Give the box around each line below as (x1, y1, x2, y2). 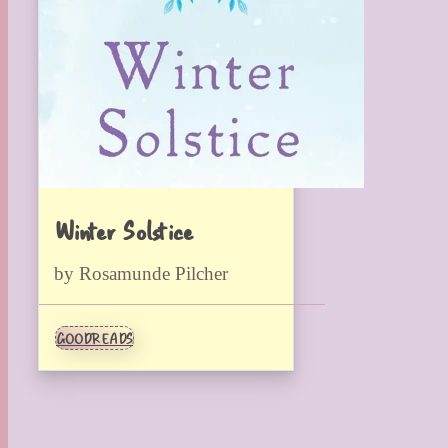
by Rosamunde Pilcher (54, 262, 228, 284)
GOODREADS (56, 327, 133, 350)
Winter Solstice (54, 211, 192, 248)
